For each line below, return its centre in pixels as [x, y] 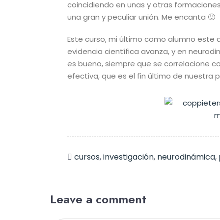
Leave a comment [98, 199]
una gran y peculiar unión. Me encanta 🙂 [141, 17]
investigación [128, 157]
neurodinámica [186, 157]
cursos [87, 157]
